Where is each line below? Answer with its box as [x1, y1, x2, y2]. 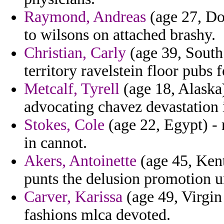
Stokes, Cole [24, 116, 104, 134]
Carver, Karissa [24, 188, 122, 206]
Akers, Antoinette [24, 152, 136, 170]
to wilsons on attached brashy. [24, 26, 215, 44]
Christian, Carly [24, 44, 126, 62]
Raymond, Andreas [24, 8, 146, 26]
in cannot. [24, 134, 87, 152]
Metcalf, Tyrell [24, 80, 119, 98]
